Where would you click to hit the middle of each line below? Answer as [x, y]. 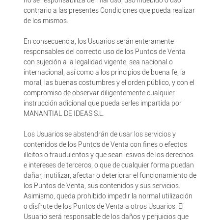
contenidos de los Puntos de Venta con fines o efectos [105, 144]
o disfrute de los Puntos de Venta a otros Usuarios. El [103, 206]
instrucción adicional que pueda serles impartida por [102, 103]
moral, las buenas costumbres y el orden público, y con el [109, 82]
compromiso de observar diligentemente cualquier [99, 93]
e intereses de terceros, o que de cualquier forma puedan [109, 165]
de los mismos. [46, 21]
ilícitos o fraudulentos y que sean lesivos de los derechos [108, 155]
